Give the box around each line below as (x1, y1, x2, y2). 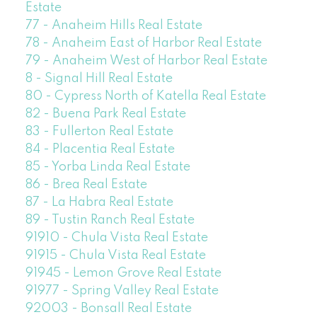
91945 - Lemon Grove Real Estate (25, 267, 221, 280)
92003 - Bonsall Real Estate (25, 302, 192, 316)
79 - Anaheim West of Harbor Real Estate (25, 54, 267, 68)
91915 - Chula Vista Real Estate (25, 249, 206, 263)
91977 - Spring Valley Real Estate (25, 284, 219, 298)
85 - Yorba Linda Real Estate (25, 161, 190, 174)
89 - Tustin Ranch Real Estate (25, 214, 195, 227)
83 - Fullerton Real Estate (25, 125, 173, 139)
